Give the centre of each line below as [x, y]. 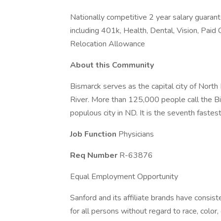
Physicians [136, 134]
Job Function [94, 134]
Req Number [95, 155]
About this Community [112, 65]
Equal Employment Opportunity [124, 177]
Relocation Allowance [108, 44]
